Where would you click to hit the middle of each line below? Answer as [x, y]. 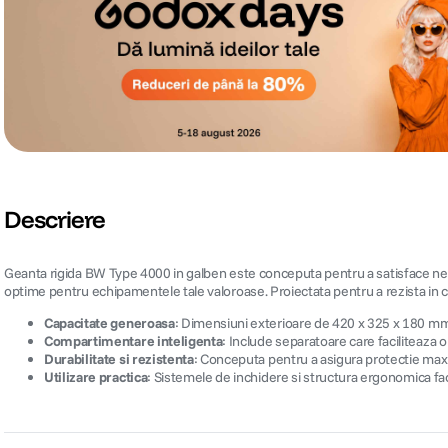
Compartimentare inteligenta [133, 341]
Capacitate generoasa [109, 323]
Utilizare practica [96, 377]
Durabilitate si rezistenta [119, 359]
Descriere [55, 219]
